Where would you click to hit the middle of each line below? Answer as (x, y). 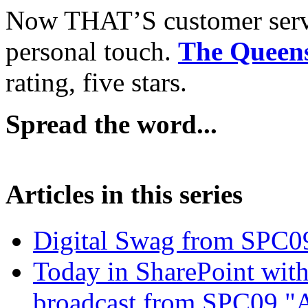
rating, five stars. (96, 82)
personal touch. (92, 52)
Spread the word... (111, 124)
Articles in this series (124, 195)
